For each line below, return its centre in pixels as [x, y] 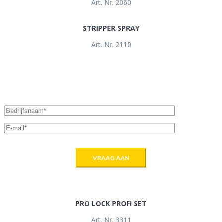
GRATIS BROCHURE [55, 86]
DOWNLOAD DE [45, 68]
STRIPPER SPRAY [111, 28]
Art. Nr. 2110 [111, 44]
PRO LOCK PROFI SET [111, 203]
